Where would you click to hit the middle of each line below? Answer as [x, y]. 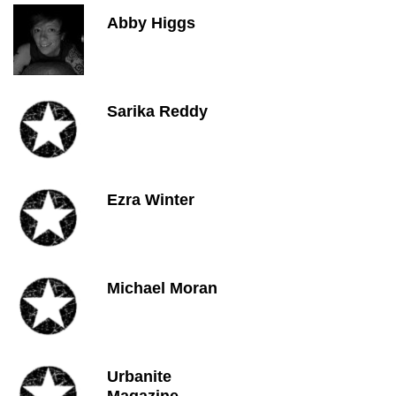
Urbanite [139, 377]
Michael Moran [162, 288]
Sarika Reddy [157, 111]
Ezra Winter [151, 200]
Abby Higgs [151, 23]
